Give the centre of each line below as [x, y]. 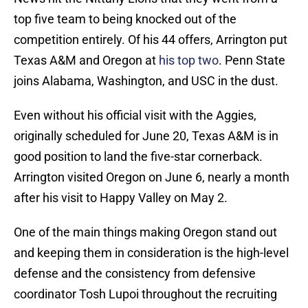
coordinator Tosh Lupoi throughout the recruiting [145, 294]
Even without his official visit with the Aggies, [135, 115]
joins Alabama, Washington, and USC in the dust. [146, 81]
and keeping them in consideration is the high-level [151, 253]
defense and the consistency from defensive [135, 274]
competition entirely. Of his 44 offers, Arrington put [151, 40]
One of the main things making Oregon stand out [145, 232]
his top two [189, 60]
